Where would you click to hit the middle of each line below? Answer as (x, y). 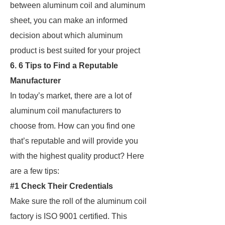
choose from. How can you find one (73, 126)
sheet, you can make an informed (69, 20)
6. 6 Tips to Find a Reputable (64, 66)
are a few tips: (35, 171)
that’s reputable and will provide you (74, 141)
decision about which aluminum (66, 35)
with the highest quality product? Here (77, 156)
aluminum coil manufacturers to (66, 111)
